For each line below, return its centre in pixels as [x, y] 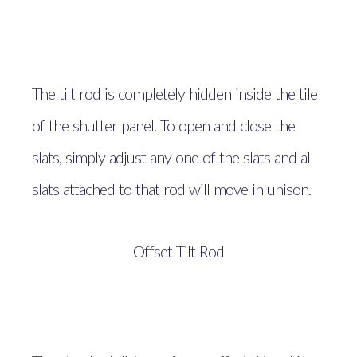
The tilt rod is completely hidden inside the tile [175, 93]
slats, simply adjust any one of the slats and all [173, 157]
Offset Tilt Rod [178, 251]
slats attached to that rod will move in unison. [171, 188]
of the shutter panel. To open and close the [163, 125]
